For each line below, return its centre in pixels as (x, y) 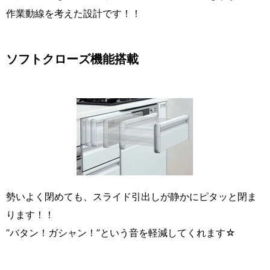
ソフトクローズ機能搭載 (72, 59)
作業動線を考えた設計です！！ (74, 14)
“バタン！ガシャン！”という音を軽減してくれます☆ (121, 233)
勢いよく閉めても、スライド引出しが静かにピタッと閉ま (131, 197)
